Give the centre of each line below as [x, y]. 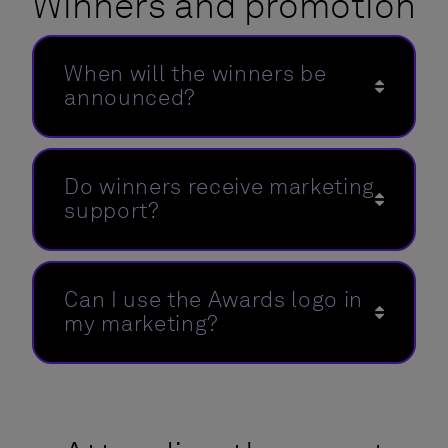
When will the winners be [195, 73]
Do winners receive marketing [219, 186]
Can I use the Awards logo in [213, 299]
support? [112, 210]
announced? [130, 97]
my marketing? [141, 323]
